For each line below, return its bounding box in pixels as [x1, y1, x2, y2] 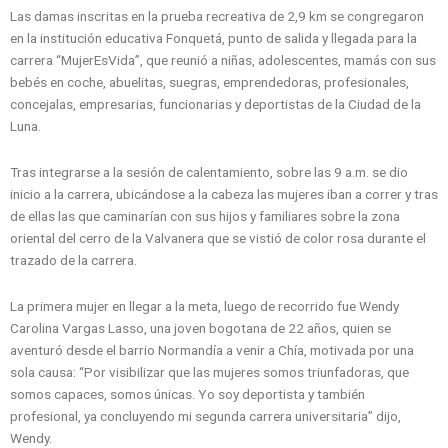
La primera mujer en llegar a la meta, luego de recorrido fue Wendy [10, 297, 399, 314]
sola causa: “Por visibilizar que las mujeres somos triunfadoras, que [10, 363, 409, 380]
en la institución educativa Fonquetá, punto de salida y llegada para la [10, 29, 417, 46]
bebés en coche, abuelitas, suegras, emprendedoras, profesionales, [10, 73, 409, 90]
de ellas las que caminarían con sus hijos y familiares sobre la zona [10, 207, 400, 224]
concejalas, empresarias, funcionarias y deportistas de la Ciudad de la [10, 95, 421, 112]
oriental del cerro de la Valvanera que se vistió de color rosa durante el [10, 229, 426, 246]
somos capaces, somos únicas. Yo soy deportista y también [10, 385, 365, 402]
